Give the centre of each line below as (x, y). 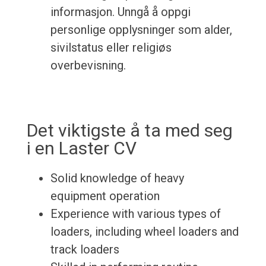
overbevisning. (88, 66)
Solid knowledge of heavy (117, 178)
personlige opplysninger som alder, (141, 30)
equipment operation (105, 196)
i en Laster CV (81, 148)
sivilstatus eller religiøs (111, 48)
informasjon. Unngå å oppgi (120, 12)
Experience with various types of (135, 214)
